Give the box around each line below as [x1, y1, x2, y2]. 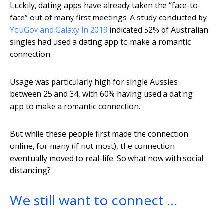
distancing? [10, 165, 51, 176]
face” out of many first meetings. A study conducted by [10, 12, 207, 23]
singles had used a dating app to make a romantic [10, 36, 191, 48]
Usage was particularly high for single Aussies [10, 76, 178, 88]
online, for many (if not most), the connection [10, 141, 175, 152]
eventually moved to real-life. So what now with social [10, 153, 203, 164]
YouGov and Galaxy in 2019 [10, 24, 108, 36]
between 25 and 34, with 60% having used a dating [10, 89, 193, 100]
